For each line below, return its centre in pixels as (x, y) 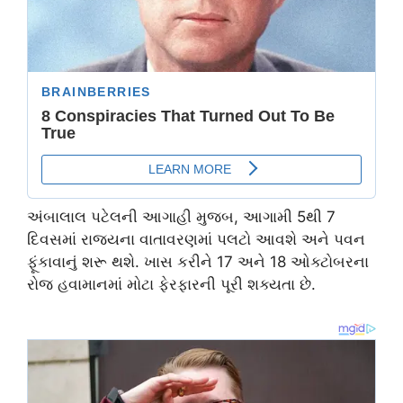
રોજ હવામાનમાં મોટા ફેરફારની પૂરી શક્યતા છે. (171, 284)
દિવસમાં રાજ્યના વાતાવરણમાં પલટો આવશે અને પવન (196, 239)
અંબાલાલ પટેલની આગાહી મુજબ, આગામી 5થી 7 (181, 216)
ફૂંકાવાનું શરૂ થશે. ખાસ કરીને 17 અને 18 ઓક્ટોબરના (198, 261)
